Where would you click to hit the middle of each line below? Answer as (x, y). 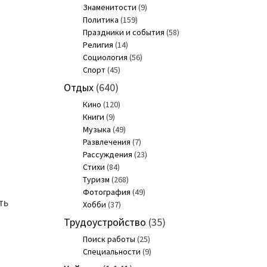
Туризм (96, 180)
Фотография (106, 192)
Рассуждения (107, 155)
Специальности (111, 252)
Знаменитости (109, 7)
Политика (100, 20)
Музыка (97, 130)
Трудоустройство (105, 222)
